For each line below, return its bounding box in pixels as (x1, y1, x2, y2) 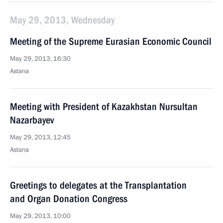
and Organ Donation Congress (10, 193, 127, 205)
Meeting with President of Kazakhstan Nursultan (10, 101, 198, 112)
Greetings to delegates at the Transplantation (10, 179, 187, 191)
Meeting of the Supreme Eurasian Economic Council (10, 35, 212, 47)
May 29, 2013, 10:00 (10, 212, 71, 221)
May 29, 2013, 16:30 (10, 54, 71, 63)
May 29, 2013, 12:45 (10, 133, 71, 142)
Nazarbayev (10, 114, 54, 126)
